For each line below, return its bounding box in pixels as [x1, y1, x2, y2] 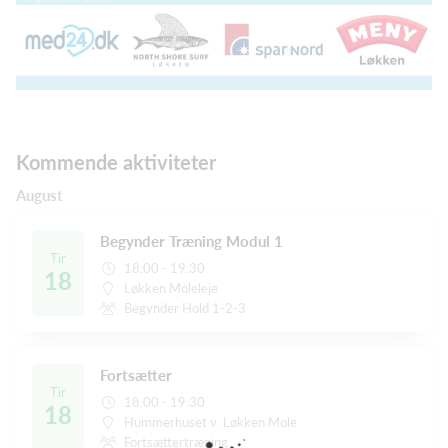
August [16, 185, 63, 204]
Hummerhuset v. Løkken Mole [124, 413, 298, 430]
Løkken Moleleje [124, 279, 219, 296]
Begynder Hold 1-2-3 [124, 299, 247, 316]
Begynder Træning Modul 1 [100, 231, 283, 250]
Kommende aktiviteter [16, 149, 216, 174]
